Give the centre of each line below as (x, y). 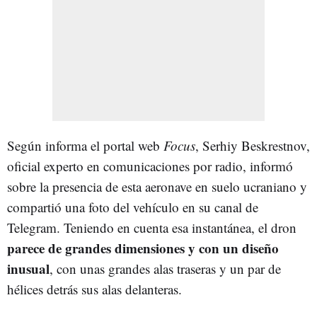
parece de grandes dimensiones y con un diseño (143, 248)
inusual (28, 269)
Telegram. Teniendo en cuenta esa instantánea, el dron (152, 227)
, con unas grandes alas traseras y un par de (165, 269)
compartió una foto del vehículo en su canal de (133, 207)
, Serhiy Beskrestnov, (253, 145)
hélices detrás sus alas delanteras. (94, 289)
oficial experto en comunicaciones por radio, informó (150, 166)
